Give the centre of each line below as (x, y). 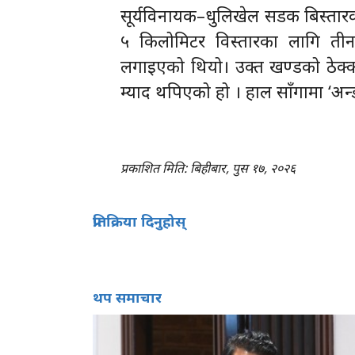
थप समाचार (127, 297)
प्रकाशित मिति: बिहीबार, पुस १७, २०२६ (208, 168)
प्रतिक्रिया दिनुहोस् (139, 221)
